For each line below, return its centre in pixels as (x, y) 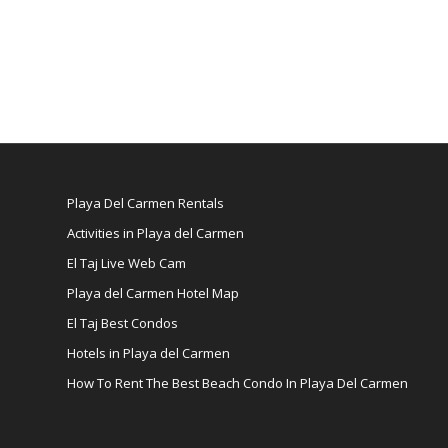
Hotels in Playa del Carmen (148, 353)
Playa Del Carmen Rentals (145, 203)
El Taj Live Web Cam (126, 263)
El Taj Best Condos (122, 323)
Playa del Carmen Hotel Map (153, 293)
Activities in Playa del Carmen (155, 233)
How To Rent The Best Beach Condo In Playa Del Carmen (237, 383)
